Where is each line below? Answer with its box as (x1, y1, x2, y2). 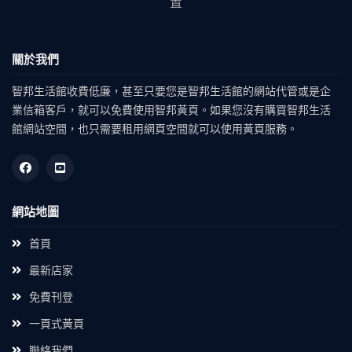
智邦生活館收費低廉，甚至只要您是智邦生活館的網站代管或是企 (12, 86, 331, 97)
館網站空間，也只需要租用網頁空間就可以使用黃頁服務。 (12, 123, 298, 135)
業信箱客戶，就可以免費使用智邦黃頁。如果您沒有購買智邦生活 (12, 104, 331, 116)
